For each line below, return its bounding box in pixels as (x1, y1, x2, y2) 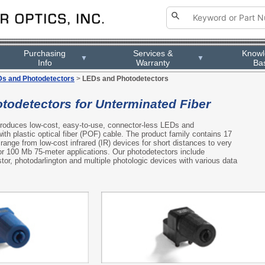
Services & (132, 48, 173, 58)
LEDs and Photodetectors (82, 75, 169, 83)
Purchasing (24, 48, 66, 58)
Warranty (135, 57, 170, 67)
